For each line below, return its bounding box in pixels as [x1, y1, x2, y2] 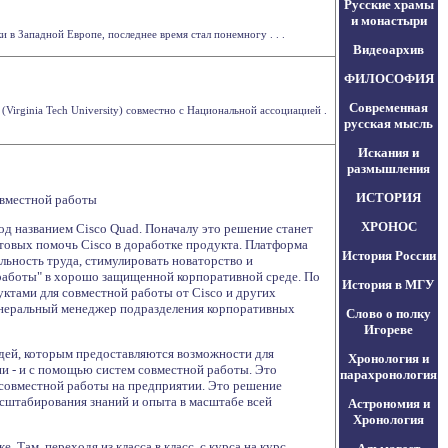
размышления [347, 161, 430, 176]
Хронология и [348, 351, 429, 366]
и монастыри [350, 13, 427, 28]
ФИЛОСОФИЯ [343, 71, 434, 86]
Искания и [358, 145, 419, 160]
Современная [349, 100, 428, 115]
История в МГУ [342, 277, 435, 292]
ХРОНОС [360, 219, 417, 234]
